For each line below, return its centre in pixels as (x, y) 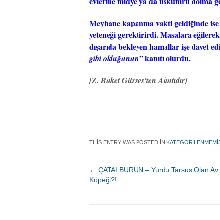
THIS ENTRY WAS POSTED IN (128, 142)
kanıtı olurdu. (167, 58)
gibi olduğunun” (116, 58)
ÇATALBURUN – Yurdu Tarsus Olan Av (157, 170)
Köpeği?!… (107, 180)
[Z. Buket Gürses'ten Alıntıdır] (138, 80)
